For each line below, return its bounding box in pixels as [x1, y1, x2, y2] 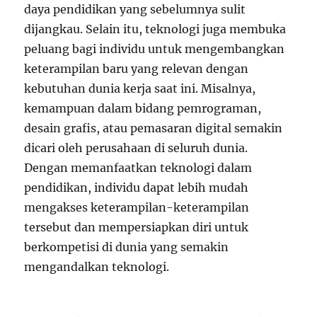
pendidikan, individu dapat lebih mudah [24, 180, 249, 195]
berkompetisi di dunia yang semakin [24, 240, 229, 255]
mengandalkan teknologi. [24, 260, 170, 275]
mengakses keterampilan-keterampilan [24, 200, 250, 215]
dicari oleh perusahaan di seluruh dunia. [24, 141, 248, 156]
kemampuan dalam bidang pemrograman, [24, 101, 262, 116]
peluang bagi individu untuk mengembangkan [24, 42, 285, 57]
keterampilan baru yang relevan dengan [24, 62, 249, 76]
